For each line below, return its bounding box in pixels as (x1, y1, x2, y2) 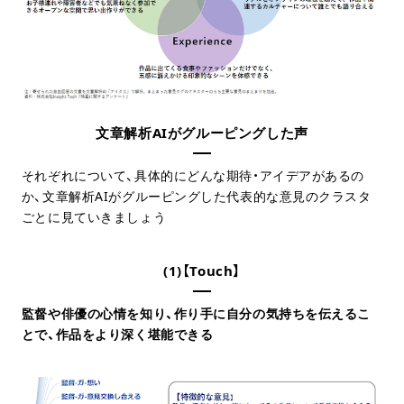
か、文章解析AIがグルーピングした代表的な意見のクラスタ (21, 188, 372, 206)
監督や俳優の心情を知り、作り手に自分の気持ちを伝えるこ (21, 305, 372, 323)
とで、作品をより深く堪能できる (21, 326, 214, 344)
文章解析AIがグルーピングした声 (96, 124, 308, 142)
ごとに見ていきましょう (21, 208, 167, 226)
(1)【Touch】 (163, 262, 241, 280)
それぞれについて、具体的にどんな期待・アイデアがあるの (21, 167, 365, 185)
